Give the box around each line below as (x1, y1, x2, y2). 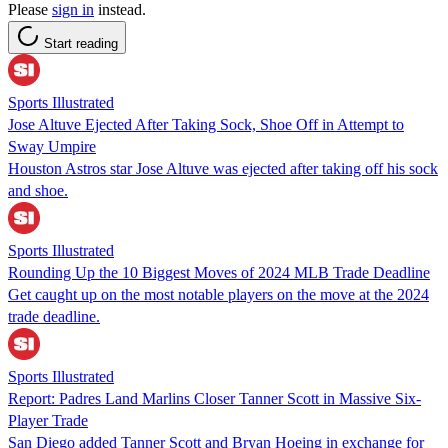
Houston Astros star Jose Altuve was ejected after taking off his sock (8, 159, 438, 177)
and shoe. (8, 181, 68, 199)
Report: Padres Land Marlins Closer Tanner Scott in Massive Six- (8, 389, 421, 407)
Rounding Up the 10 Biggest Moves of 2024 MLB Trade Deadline (8, 263, 430, 281)
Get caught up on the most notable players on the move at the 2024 (8, 285, 429, 303)
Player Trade (8, 411, 88, 429)
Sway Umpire (8, 137, 96, 155)
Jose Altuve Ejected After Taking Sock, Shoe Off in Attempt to (8, 115, 404, 133)
